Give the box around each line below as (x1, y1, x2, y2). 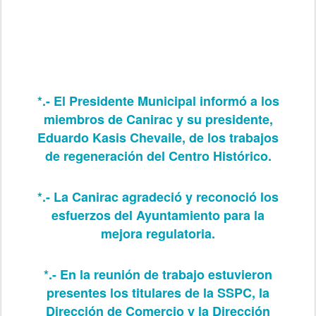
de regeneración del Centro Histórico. (44, 146, 272, 165)
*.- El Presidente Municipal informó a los (37, 91, 279, 110)
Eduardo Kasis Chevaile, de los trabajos (37, 128, 279, 147)
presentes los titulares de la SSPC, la (47, 283, 269, 302)
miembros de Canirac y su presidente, (43, 109, 273, 128)
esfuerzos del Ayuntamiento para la (51, 205, 265, 224)
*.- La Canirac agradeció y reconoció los (37, 187, 279, 206)
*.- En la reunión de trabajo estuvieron (44, 265, 272, 284)
